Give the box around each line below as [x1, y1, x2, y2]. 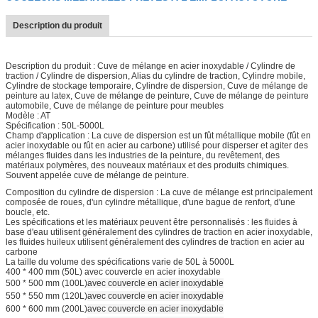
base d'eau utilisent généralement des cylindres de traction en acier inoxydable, [6, 226, 312, 237]
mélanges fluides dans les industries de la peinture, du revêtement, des [6, 150, 280, 160]
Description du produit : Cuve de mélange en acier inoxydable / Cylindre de [6, 60, 295, 71]
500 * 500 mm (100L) [6, 278, 87, 288]
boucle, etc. [6, 207, 50, 217]
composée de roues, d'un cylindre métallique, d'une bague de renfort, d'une [6, 197, 295, 207]
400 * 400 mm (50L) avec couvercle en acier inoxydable [6, 266, 221, 277]
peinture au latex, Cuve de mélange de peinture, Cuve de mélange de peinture [6, 90, 309, 101]
